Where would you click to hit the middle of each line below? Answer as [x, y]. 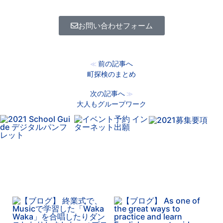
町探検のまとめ [111, 74]
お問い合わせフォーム [115, 25]
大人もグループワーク [111, 104]
